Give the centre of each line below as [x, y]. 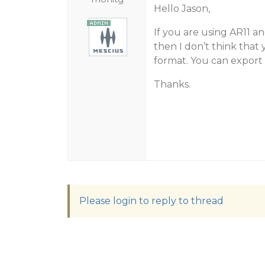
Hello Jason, [182, 9]
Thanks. [172, 84]
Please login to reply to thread [151, 201]
